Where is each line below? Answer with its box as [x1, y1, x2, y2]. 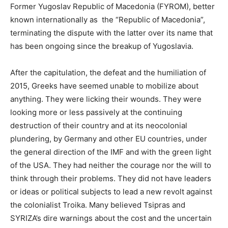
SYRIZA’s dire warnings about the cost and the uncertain [10, 213, 212, 223]
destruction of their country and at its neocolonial [10, 120, 187, 130]
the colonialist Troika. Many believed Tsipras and [10, 199, 185, 210]
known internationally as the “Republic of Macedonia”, [10, 14, 205, 24]
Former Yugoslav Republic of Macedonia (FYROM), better [10, 1, 215, 11]
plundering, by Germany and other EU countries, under [10, 133, 207, 144]
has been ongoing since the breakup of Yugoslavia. [10, 41, 193, 51]
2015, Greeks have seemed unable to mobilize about [10, 80, 198, 91]
